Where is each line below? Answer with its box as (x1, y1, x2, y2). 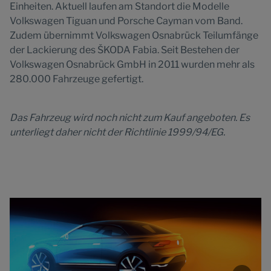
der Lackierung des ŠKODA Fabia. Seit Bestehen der (10, 44, 240, 56)
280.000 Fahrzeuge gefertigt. (10, 73, 143, 85)
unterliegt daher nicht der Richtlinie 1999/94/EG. (10, 126, 225, 138)
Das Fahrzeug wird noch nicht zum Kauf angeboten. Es (10, 112, 250, 123)
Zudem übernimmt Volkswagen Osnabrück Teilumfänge (10, 30, 258, 41)
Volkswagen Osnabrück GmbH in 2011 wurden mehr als (10, 59, 255, 70)
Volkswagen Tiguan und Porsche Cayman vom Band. (10, 15, 243, 27)
